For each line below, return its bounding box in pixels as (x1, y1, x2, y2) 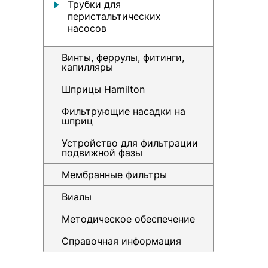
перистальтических (68, 10, 161, 22)
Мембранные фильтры (62, 169, 167, 181)
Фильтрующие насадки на (62, 105, 185, 117)
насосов (68, 22, 106, 34)
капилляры (62, 61, 113, 73)
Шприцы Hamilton (62, 83, 145, 95)
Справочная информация (62, 235, 181, 247)
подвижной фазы (62, 147, 142, 159)
